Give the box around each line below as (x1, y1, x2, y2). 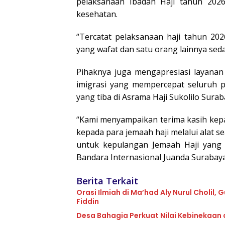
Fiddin (76, 196, 99, 207)
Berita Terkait (76, 175, 138, 187)
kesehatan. (76, 9, 118, 20)
